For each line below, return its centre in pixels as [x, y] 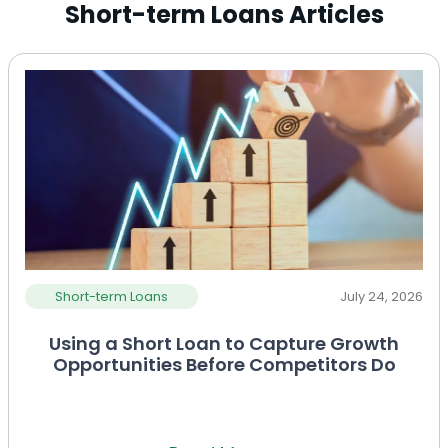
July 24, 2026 [381, 297]
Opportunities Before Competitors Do [224, 365]
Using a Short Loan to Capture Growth [224, 344]
